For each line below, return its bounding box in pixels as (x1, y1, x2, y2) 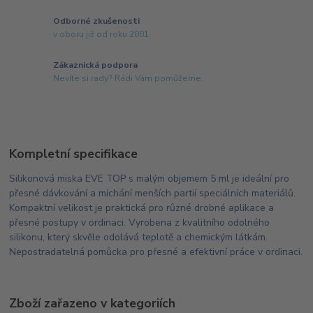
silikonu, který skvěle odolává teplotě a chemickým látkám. (9, 230, 268, 244)
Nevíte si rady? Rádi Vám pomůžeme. (53, 73, 204, 85)
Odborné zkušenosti (53, 15, 140, 27)
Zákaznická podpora (53, 59, 138, 71)
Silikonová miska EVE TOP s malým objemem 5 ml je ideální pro (9, 171, 290, 185)
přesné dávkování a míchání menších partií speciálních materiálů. (9, 186, 296, 200)
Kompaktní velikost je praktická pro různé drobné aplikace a (9, 201, 275, 214)
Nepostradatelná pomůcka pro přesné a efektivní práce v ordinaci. (9, 245, 303, 259)
